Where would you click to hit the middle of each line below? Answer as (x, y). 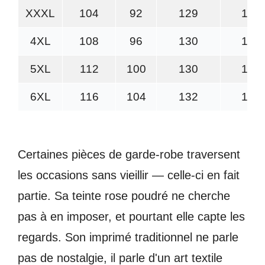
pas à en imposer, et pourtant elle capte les (131, 216)
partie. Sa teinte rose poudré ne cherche (124, 195)
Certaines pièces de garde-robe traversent (129, 154)
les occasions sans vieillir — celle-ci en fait (129, 175)
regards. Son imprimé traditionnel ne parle (128, 237)
